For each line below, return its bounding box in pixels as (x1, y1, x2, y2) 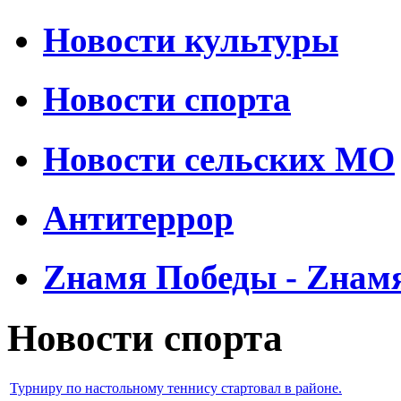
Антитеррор (43, 198, 234, 237)
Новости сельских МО (43, 139, 395, 178)
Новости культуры (43, 21, 338, 60)
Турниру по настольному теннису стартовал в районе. (10, 380, 342, 397)
